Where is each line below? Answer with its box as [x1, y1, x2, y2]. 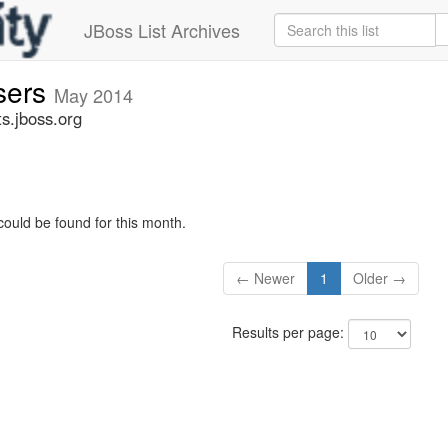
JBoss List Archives [84, 17, 240, 43]
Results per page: [231, 322, 348, 343]
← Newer [236, 268, 296, 289]
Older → [353, 268, 407, 289]
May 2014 [54, 82, 133, 108]
